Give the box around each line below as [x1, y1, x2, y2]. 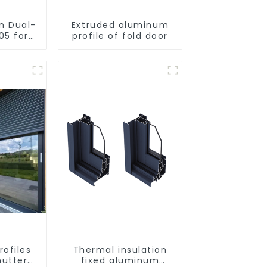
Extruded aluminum [71, 18, 169, 31]
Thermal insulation [73, 243, 167, 256]
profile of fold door [72, 29, 168, 42]
